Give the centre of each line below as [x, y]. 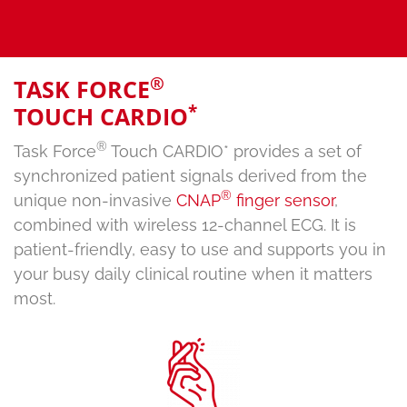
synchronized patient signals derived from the [190, 176]
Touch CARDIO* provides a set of [234, 151]
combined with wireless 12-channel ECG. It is [185, 225]
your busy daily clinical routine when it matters [193, 274]
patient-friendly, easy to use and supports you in [200, 249]
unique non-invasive [95, 200]
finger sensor [283, 200]
